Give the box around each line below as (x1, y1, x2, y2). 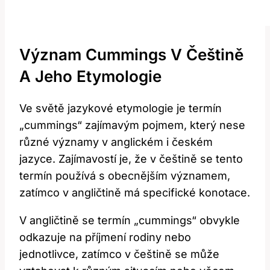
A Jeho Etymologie (19, 66, 162, 86)
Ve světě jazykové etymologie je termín (19, 102, 222, 115)
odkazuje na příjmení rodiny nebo (19, 231, 191, 244)
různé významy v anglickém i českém (19, 136, 213, 149)
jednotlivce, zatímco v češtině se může (19, 248, 219, 261)
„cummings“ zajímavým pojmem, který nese (19, 119, 245, 132)
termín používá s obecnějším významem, (19, 169, 230, 183)
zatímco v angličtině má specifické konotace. (19, 186, 250, 199)
